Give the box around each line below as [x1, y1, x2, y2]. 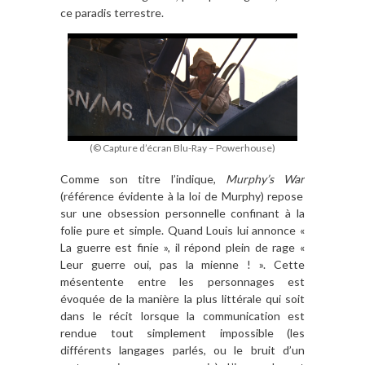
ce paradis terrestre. [60, 6, 164, 20]
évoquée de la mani [60, 291, 163, 306]
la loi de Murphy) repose [177, 188, 304, 203]
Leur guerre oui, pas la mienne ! [60, 257, 260, 271]
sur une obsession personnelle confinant [60, 205, 286, 220]
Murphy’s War [225, 171, 306, 186]
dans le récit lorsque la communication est [60, 308, 305, 323]
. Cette [263, 257, 305, 271]
